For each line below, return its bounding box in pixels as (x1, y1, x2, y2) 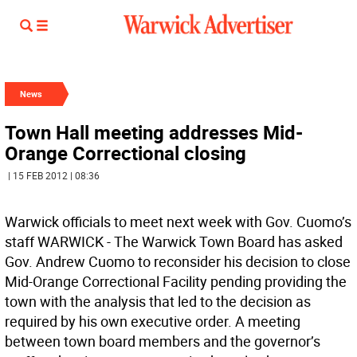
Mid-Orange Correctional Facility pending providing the (5, 272, 347, 291)
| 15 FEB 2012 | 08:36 (8, 169, 100, 182)
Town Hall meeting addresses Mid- (5, 120, 303, 145)
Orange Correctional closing (5, 140, 246, 166)
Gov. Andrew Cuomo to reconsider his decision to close (5, 252, 351, 271)
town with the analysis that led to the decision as (5, 292, 311, 311)
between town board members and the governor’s (5, 331, 320, 351)
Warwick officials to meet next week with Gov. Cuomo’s (5, 212, 351, 231)
